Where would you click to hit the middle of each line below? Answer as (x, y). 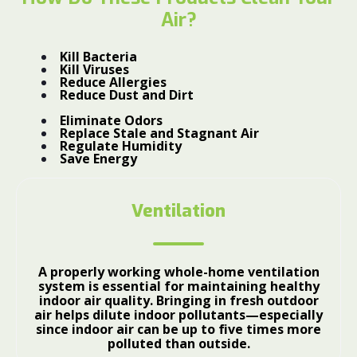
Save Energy (98, 159)
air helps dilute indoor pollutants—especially (178, 315)
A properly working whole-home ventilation (178, 272)
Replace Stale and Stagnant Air (159, 133)
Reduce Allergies (115, 82)
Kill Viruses (96, 70)
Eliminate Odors (111, 121)
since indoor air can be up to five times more (178, 330)
